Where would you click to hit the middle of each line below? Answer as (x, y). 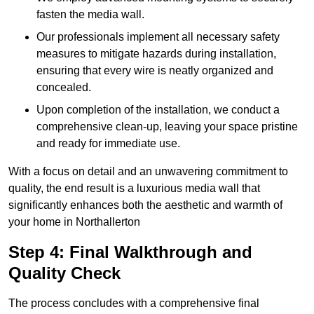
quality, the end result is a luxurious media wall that (134, 189)
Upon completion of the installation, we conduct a (158, 110)
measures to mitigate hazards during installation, (156, 54)
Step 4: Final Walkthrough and (130, 252)
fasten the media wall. (90, 15)
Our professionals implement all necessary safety (158, 37)
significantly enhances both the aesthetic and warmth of (145, 205)
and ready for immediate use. (108, 144)
